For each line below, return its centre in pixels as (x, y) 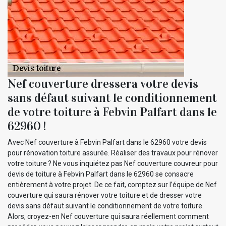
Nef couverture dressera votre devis (103, 83)
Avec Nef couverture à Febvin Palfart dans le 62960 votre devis (107, 142)
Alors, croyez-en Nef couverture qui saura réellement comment (108, 216)
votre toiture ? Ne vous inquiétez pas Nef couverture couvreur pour (113, 163)
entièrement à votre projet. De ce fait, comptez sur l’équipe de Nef (112, 184)
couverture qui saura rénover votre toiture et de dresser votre (105, 195)
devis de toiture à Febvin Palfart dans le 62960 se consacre (101, 174)
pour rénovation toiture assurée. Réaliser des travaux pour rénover (113, 153)
